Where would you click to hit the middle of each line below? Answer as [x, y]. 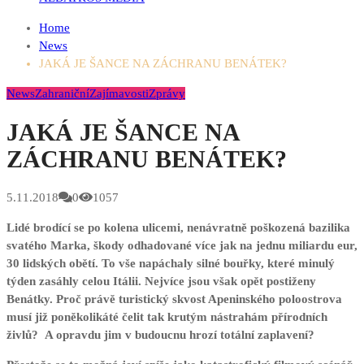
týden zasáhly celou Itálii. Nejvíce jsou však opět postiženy [161, 282]
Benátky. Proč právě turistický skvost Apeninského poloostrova [174, 299]
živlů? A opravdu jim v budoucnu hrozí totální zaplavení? [160, 335]
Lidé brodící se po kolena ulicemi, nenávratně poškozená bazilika [178, 228]
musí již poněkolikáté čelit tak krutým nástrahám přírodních [167, 317]
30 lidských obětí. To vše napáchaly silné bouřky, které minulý [171, 264]
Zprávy [167, 93]
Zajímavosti [119, 93]
